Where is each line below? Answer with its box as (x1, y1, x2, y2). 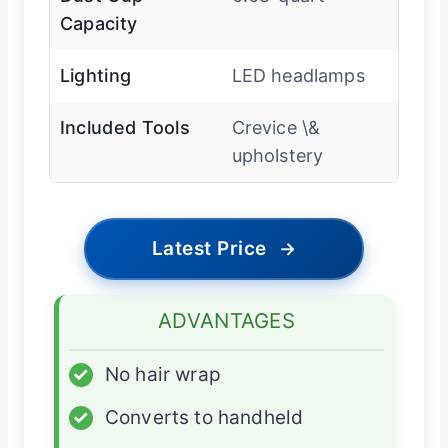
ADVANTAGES (158, 308, 295, 334)
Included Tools (59, 117, 191, 139)
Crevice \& (231, 117, 321, 139)
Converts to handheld (104, 406, 304, 430)
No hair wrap (104, 363, 221, 387)
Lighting (59, 65, 132, 87)
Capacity (59, 13, 138, 35)
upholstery (231, 145, 324, 167)
